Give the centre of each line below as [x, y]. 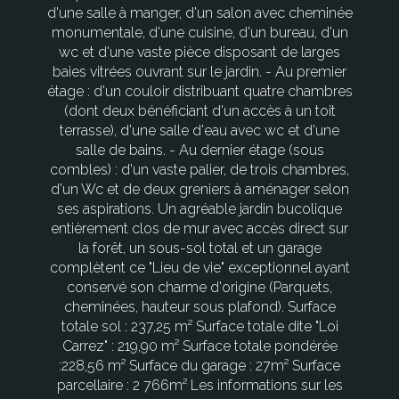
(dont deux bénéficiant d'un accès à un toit [199, 111]
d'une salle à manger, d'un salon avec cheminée [199, 13]
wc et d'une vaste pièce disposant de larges [199, 53]
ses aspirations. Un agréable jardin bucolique [199, 209]
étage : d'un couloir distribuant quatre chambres [199, 92]
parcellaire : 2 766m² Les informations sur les [199, 386]
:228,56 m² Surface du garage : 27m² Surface [199, 366]
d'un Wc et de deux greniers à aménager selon [199, 190]
